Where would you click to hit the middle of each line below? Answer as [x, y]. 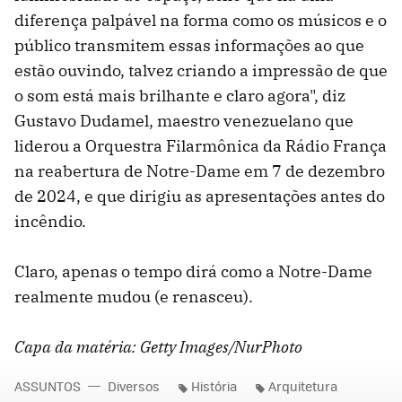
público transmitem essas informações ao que [189, 46]
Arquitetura [303, 386]
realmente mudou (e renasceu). [134, 297]
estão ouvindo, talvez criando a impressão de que [201, 71]
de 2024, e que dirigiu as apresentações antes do [200, 197]
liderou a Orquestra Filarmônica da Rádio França [201, 146]
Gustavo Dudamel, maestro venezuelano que [184, 121]
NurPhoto [268, 347]
